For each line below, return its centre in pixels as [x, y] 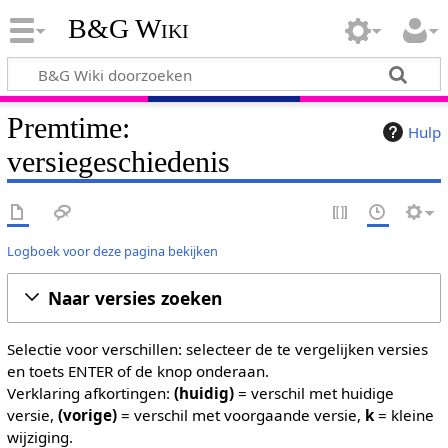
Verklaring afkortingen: [90, 393]
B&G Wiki [128, 29]
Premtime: [68, 127]
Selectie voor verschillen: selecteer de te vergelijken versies [217, 349]
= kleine [403, 415]
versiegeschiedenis [118, 161]
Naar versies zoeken [134, 297]
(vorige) [87, 415]
